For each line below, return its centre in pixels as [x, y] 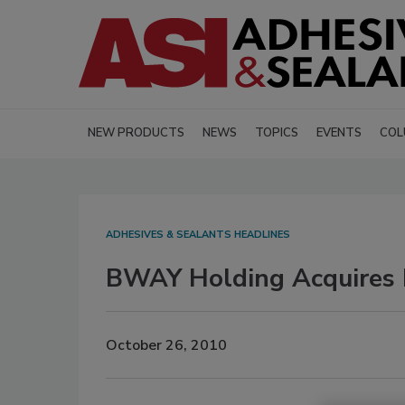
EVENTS [339, 133]
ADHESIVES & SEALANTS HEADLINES [198, 235]
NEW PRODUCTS [136, 133]
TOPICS [277, 133]
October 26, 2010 [166, 345]
